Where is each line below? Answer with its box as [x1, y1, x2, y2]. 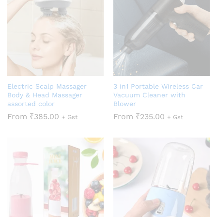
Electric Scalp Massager [7, 82, 87, 91]
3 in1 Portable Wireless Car [113, 82, 203, 91]
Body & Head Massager [7, 91, 82, 99]
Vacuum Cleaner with [113, 91, 186, 99]
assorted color [7, 100, 55, 108]
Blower [113, 100, 136, 108]
